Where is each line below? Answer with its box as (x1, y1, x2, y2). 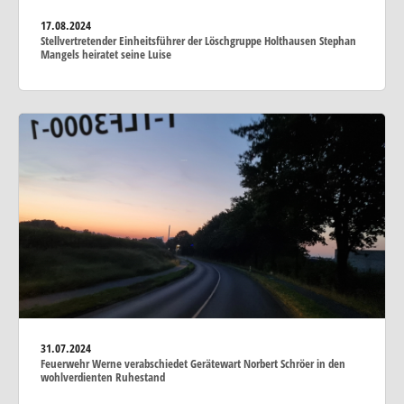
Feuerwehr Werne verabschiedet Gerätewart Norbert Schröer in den (41, 355, 345, 372)
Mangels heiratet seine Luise (41, 46, 171, 63)
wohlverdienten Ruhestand (41, 369, 165, 386)
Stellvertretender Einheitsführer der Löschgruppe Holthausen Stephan (41, 32, 356, 50)
